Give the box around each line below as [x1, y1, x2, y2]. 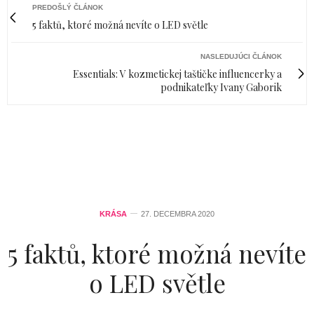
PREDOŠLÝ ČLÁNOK [32, 3, 103, 11]
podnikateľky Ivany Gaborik [161, 80, 282, 94]
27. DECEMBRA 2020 [141, 209, 214, 218]
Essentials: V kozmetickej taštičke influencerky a [73, 67, 282, 81]
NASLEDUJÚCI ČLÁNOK [200, 52, 282, 60]
